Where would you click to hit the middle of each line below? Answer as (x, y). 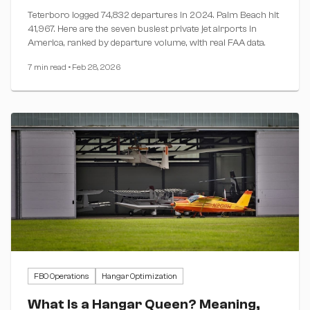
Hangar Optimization (139, 276)
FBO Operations (62, 276)
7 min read (47, 67)
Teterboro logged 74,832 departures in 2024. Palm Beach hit (153, 15)
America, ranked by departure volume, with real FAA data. (147, 43)
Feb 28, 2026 (96, 67)
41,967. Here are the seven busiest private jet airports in (142, 29)
